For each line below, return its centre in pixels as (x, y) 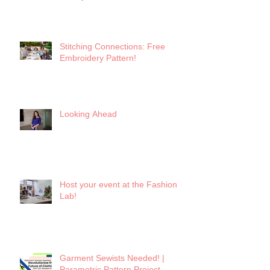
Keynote (75, 7)
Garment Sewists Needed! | (112, 258)
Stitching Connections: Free (112, 46)
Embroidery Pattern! (98, 58)
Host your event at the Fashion (118, 184)
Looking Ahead (88, 114)
